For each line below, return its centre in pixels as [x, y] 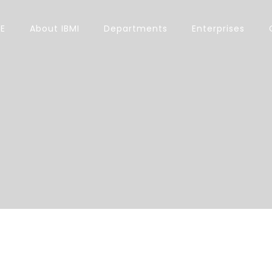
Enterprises [219, 29]
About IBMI [55, 29]
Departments [136, 29]
